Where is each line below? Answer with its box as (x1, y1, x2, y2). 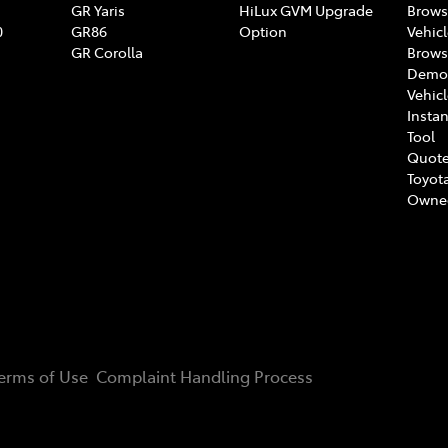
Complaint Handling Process (96, 364, 313, 387)
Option (239, 20, 287, 41)
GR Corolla (71, 41, 143, 62)
